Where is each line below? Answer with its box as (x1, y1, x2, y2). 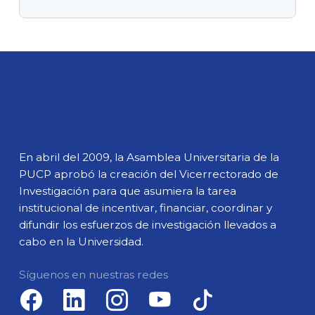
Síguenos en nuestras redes (19, 268, 169, 282)
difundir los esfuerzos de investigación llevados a (19, 217, 277, 231)
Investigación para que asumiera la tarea (19, 184, 237, 198)
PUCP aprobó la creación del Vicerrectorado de (19, 167, 279, 181)
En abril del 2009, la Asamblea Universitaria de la (19, 150, 280, 164)
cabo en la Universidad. (19, 234, 144, 248)
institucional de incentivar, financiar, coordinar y (19, 200, 273, 214)
